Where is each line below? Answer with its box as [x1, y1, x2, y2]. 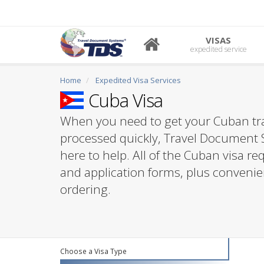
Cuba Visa [84, 88, 163, 113]
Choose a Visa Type [60, 246, 127, 256]
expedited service [190, 44, 247, 54]
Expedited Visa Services [95, 75, 181, 85]
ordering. [60, 181, 111, 197]
